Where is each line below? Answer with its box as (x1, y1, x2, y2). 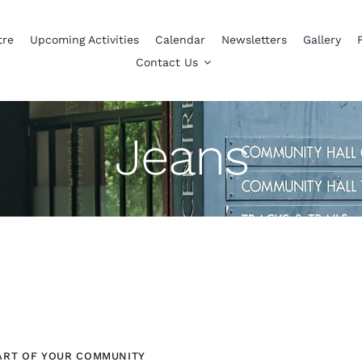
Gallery (302, 32, 341, 46)
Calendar (154, 32, 205, 46)
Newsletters (221, 32, 287, 46)
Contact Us (135, 55, 198, 69)
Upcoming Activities (29, 32, 139, 46)
